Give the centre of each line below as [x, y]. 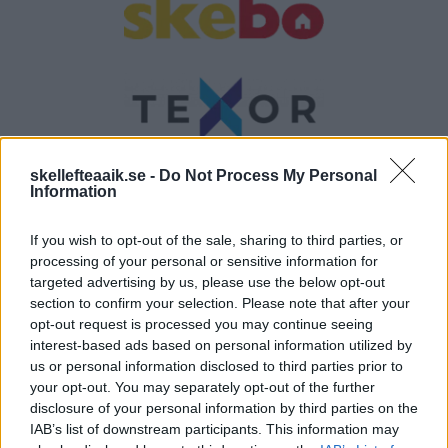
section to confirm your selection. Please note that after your [220, 303]
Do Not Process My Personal [268, 175]
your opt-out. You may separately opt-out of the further [202, 387]
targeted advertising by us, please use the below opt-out [207, 282]
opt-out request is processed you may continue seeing [201, 324]
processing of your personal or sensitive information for [204, 261]
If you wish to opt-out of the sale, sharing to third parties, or [216, 240]
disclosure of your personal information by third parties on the [224, 408]
